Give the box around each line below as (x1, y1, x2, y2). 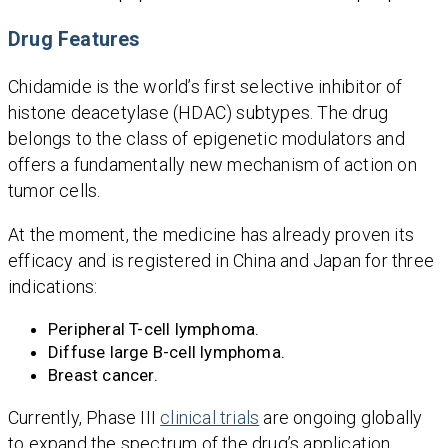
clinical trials (160, 407, 260, 429)
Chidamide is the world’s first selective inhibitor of (8, 76, 403, 98)
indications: (8, 276, 98, 298)
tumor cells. (8, 180, 101, 202)
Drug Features (8, 28, 140, 52)
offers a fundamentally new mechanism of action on (8, 154, 417, 176)
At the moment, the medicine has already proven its (8, 224, 415, 246)
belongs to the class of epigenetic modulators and (8, 128, 405, 150)
